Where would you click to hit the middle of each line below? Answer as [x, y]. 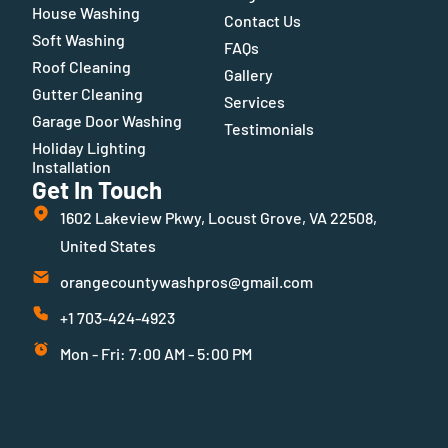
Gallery [248, 75]
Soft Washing [78, 40]
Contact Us [262, 21]
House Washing [86, 13]
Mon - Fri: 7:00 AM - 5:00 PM [155, 354]
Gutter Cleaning [87, 94]
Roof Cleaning [81, 67]
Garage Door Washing [107, 121]
